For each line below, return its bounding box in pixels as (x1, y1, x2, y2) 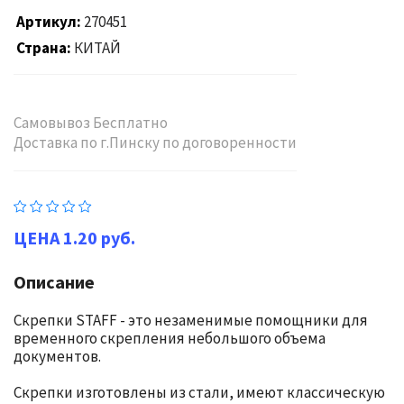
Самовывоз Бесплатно (14, 113, 168, 133)
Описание (14, 271, 95, 293)
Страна (15, 38, 67, 58)
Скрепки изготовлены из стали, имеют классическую (14, 382, 385, 402)
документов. (14, 346, 101, 366)
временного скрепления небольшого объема (14, 328, 326, 348)
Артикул (15, 12, 77, 32)
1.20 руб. (63, 226, 135, 249)
